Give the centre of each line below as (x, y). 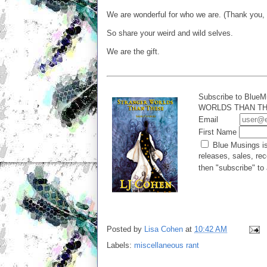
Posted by (125, 229)
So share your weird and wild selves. (171, 33)
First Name (219, 132)
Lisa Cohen (164, 229)
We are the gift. (133, 52)
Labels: (120, 245)
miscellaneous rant (167, 245)
